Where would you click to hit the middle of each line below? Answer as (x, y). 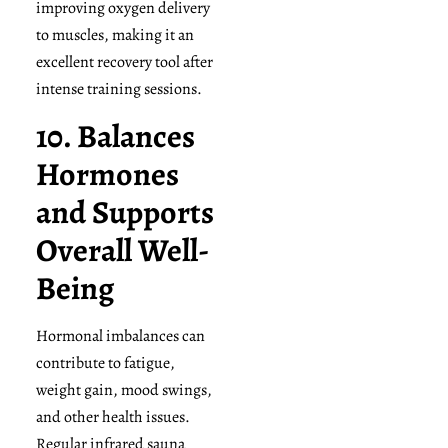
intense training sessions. (118, 88)
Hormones (107, 174)
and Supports (124, 212)
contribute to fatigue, (105, 363)
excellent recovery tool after (124, 61)
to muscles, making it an (114, 34)
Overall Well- (122, 250)
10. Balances (115, 136)
